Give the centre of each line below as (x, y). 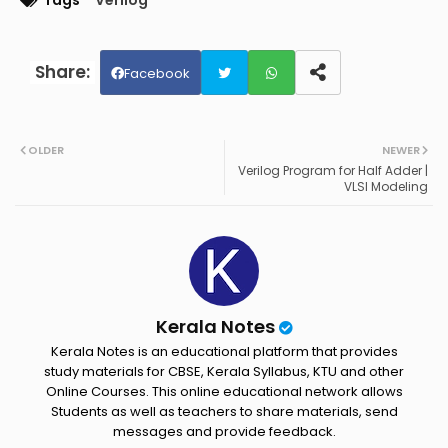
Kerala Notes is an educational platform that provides (224, 352)
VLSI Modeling (386, 187)
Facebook (157, 74)
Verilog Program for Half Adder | (333, 171)
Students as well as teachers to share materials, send (224, 412)
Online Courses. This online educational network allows (224, 392)
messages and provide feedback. (224, 432)
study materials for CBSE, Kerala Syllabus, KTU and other (224, 372)
